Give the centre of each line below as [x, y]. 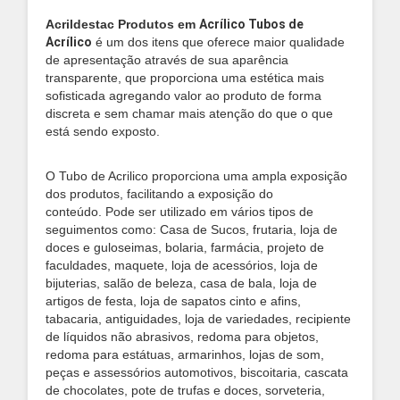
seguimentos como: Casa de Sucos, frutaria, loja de [192, 229]
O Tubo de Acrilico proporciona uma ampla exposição [196, 176]
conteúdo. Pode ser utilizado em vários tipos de [179, 212]
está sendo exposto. [103, 131]
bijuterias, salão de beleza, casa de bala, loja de [181, 283]
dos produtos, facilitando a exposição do [159, 194]
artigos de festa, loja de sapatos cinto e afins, [173, 301]
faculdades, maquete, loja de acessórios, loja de [182, 265]
